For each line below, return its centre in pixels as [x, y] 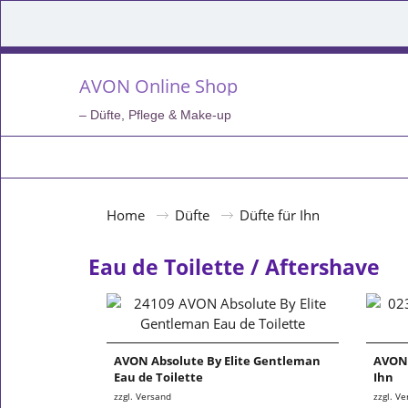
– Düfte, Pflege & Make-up [155, 115]
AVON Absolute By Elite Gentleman [217, 361]
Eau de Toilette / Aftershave [234, 267]
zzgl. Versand [143, 397]
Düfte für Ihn [280, 215]
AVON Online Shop [158, 86]
